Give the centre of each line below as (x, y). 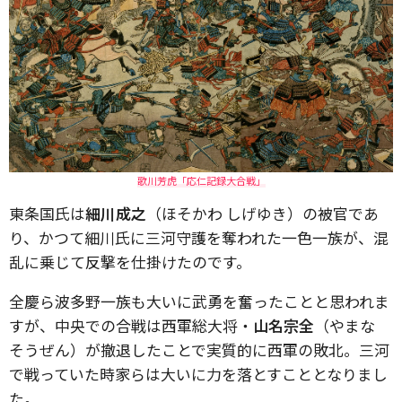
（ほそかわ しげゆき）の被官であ (262, 213)
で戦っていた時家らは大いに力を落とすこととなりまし (198, 374)
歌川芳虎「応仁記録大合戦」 (201, 180)
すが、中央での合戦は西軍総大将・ (131, 325)
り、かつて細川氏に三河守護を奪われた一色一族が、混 (199, 237)
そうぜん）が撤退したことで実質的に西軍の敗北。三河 (199, 350)
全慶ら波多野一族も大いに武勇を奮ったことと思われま (199, 301)
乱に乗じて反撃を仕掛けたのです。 (130, 262)
